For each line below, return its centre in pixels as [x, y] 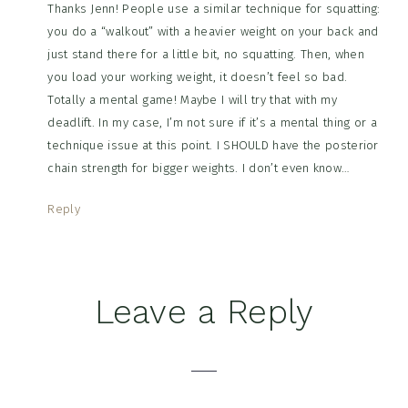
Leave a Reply [204, 312]
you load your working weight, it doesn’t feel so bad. [198, 77]
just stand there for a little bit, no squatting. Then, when [206, 55]
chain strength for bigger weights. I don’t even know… [199, 168]
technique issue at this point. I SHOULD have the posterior [213, 146]
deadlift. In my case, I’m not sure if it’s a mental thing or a [212, 123]
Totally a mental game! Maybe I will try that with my [192, 100]
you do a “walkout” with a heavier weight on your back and [213, 32]
